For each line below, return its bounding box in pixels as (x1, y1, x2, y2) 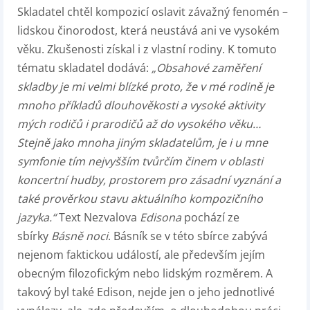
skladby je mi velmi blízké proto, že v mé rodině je (17, 79, 274, 95)
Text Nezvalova (56, 210, 140, 226)
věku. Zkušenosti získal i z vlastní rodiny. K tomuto (17, 42, 277, 57)
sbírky (17, 228, 51, 244)
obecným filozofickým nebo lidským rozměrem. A (17, 266, 273, 282)
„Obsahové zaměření (152, 60, 261, 76)
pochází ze (184, 210, 239, 226)
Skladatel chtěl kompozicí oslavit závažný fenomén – (17, 4, 288, 20)
